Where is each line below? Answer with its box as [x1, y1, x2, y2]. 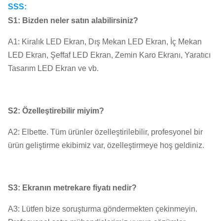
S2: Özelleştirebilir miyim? [8, 106, 104, 115]
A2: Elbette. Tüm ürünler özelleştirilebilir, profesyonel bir [8, 127, 203, 136]
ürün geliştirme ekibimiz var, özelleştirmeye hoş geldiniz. [8, 141, 204, 149]
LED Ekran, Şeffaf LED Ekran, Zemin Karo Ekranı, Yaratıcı [8, 50, 211, 59]
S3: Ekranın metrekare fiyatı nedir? [8, 183, 137, 192]
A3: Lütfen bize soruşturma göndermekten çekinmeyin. [8, 204, 197, 213]
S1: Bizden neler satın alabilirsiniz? [8, 16, 138, 25]
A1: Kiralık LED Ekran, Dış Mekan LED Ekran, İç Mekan [8, 37, 202, 46]
